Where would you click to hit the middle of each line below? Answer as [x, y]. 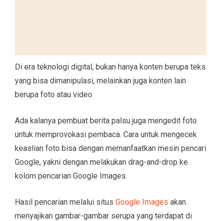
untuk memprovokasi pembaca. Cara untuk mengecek [106, 134]
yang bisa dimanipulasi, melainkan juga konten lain [100, 80]
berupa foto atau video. [54, 94]
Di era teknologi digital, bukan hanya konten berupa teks [110, 67]
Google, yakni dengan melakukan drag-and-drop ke [101, 162]
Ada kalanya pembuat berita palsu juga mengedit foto [106, 120]
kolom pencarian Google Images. [71, 176]
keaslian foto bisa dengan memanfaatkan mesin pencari [110, 148]
